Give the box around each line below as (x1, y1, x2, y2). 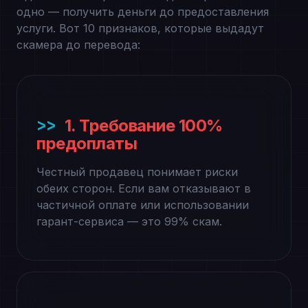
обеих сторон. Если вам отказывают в (36, 181, 251, 195)
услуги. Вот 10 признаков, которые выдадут (16, 21, 264, 35)
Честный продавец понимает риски (36, 165, 238, 179)
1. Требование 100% (64, 115, 223, 135)
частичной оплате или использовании (36, 198, 249, 212)
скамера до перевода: (16, 38, 140, 52)
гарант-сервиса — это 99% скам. (36, 214, 222, 228)
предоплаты (36, 133, 137, 153)
